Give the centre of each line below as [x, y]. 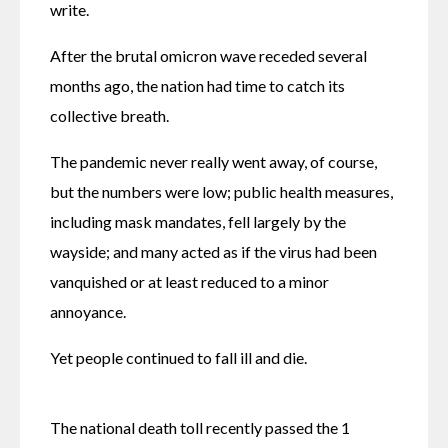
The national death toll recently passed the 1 [200, 427]
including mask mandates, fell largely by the [198, 221]
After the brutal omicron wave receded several [208, 55]
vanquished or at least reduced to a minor [189, 281]
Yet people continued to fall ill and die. [178, 357]
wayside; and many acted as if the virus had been [213, 251]
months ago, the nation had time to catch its [197, 85]
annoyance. [88, 311]
